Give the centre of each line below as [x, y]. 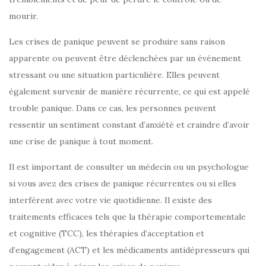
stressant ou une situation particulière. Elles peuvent [114, 75]
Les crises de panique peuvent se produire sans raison [117, 42]
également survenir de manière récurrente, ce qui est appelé [129, 92]
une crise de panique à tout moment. [81, 142]
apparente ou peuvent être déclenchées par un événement [125, 58]
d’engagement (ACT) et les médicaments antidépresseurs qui [129, 250]
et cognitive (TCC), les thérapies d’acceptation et [107, 234]
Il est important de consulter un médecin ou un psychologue [129, 167]
